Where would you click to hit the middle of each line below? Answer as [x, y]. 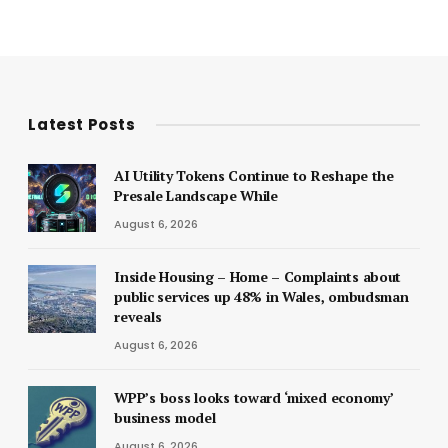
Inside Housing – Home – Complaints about [258, 276]
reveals [138, 316]
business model [165, 417]
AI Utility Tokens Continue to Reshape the [254, 175]
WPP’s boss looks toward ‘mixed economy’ [253, 397]
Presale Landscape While [196, 195]
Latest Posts [82, 124]
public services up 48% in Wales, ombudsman [261, 296]
